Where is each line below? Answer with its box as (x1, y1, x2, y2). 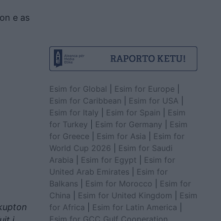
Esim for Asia (96, 131, 146, 141)
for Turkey (49, 119, 88, 129)
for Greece (49, 131, 89, 141)
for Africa (49, 202, 85, 212)
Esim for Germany (95, 119, 162, 129)
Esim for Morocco (85, 178, 152, 188)
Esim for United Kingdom (77, 190, 172, 200)
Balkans (49, 178, 78, 188)
